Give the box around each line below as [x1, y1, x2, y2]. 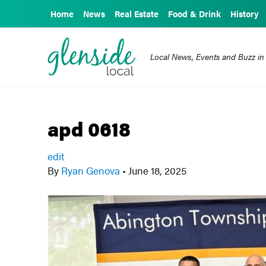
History [230, 8, 259, 20]
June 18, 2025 [126, 163, 187, 178]
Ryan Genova [59, 163, 123, 178]
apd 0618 [47, 114, 131, 142]
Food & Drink [168, 8, 221, 20]
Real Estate [115, 8, 159, 20]
